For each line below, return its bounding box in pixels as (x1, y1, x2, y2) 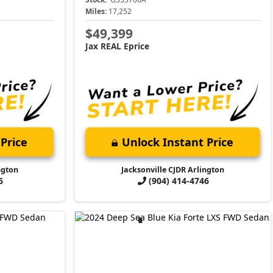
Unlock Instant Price (122, 135, 234, 150)
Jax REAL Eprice (85, 40, 150, 52)
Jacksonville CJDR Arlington (121, 165, 224, 175)
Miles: (85, 6, 107, 16)
